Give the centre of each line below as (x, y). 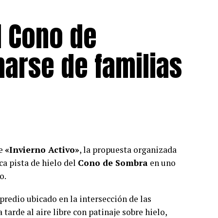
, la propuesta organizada (128, 150)
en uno (162, 163)
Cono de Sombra (113, 163)
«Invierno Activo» (42, 150)
